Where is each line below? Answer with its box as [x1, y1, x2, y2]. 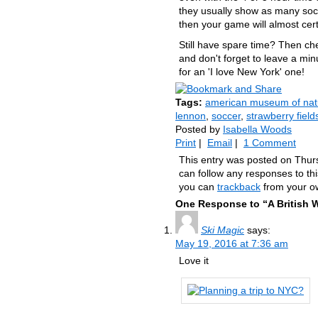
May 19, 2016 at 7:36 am [175, 238, 288, 249]
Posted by [175, 124, 223, 135]
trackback [217, 181, 261, 192]
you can [179, 181, 217, 192]
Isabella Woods [223, 124, 292, 135]
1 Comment [243, 137, 296, 148]
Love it [179, 255, 209, 266]
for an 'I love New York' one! [179, 66, 305, 77]
